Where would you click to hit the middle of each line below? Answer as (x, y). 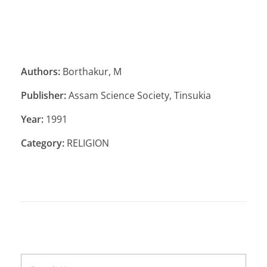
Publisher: (44, 95)
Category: (43, 143)
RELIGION (87, 143)
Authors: (41, 71)
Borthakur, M (91, 71)
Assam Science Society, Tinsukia (139, 95)
